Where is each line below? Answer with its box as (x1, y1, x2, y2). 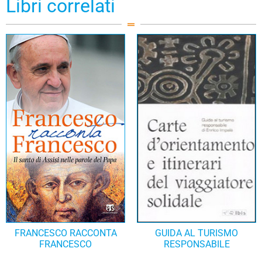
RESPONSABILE (163, 238, 230, 250)
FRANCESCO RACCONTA (14, 227, 117, 239)
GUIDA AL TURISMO (155, 227, 238, 239)
